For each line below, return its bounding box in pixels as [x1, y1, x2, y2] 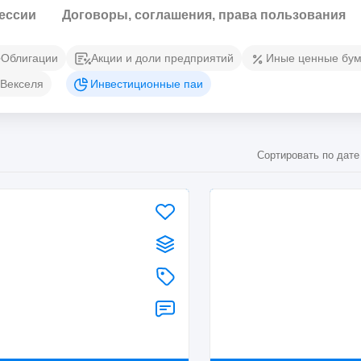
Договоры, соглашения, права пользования [62, 8, 346, 22]
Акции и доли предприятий [91, 52, 234, 64]
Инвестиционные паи [90, 77, 203, 90]
